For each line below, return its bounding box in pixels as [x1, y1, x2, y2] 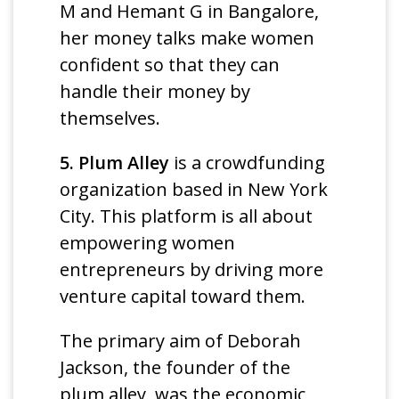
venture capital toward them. [60, 284, 306, 309]
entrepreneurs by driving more [60, 257, 324, 282]
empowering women [60, 231, 236, 256]
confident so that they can [60, 53, 281, 77]
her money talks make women [60, 26, 315, 51]
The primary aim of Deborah [60, 329, 302, 354]
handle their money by [60, 79, 251, 104]
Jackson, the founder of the [60, 355, 291, 380]
